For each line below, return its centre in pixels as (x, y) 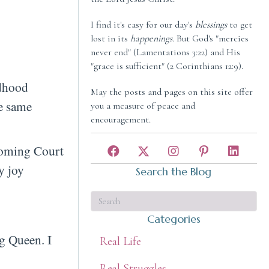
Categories (174, 219)
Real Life (120, 242)
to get (239, 25)
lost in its (110, 39)
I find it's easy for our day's (143, 25)
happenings (151, 39)
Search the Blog (174, 172)
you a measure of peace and (143, 106)
